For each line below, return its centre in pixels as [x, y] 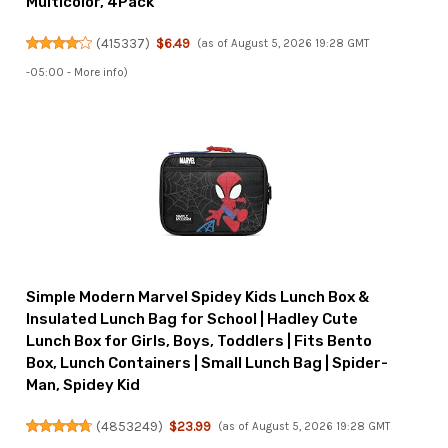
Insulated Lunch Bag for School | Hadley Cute [192, 319]
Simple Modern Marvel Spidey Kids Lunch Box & [198, 297]
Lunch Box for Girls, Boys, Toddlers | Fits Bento [199, 341]
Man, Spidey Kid [83, 385]
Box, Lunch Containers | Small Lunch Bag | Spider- [207, 363]
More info [99, 73]
